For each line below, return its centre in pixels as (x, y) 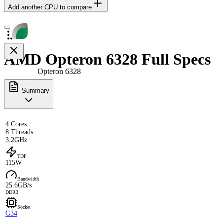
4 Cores (16, 124)
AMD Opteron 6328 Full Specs (107, 59)
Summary (35, 90)
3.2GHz (16, 140)
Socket (24, 207)
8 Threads (19, 132)
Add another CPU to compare (50, 7)
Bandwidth (28, 179)
